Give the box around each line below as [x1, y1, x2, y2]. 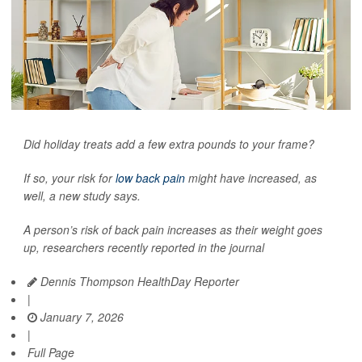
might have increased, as [185, 169, 317, 186]
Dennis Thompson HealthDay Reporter [37, 272, 239, 289]
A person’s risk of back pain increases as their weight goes [23, 221, 322, 238]
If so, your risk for [23, 169, 116, 186]
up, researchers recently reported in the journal [23, 238, 264, 255]
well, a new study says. [23, 187, 141, 204]
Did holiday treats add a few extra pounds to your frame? [23, 135, 314, 152]
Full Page [27, 343, 74, 360]
